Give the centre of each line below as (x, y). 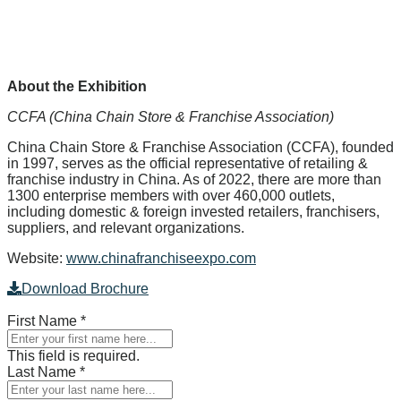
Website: (37, 258)
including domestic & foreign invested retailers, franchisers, (193, 211)
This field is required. (73, 355)
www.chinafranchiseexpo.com (161, 258)
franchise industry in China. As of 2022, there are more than (194, 179)
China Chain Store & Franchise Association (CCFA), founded (200, 147)
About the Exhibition (77, 86)
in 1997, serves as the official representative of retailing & (188, 163)
